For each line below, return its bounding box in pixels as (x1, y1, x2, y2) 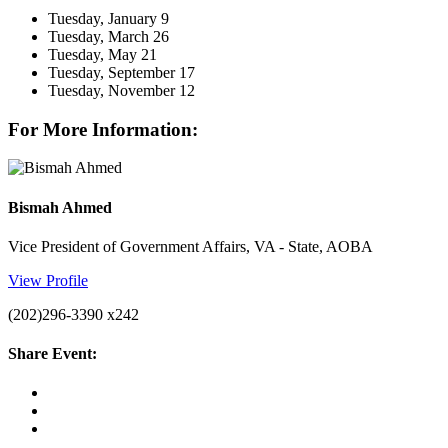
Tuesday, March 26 (48, 27, 169, 45)
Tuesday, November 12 (48, 81, 195, 99)
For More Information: (8, 118, 198, 140)
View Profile (8, 271, 88, 289)
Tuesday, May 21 (48, 45, 157, 63)
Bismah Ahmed (8, 198, 112, 216)
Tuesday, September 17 (48, 63, 195, 81)
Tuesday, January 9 (48, 9, 169, 27)
